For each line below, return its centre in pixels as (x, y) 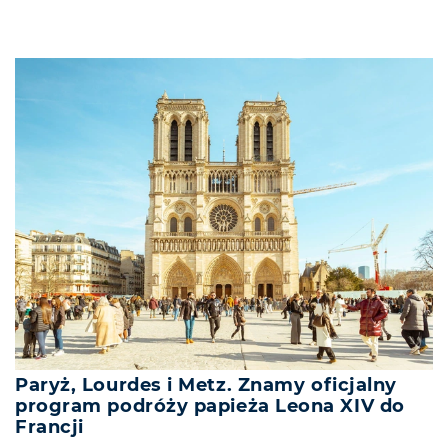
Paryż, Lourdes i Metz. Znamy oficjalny (206, 385)
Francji (49, 427)
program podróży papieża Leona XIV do (210, 406)
